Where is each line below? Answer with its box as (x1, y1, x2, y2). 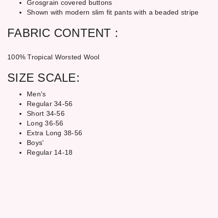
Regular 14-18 (27, 148, 73, 156)
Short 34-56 (27, 109, 65, 117)
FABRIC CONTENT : (7, 26, 118, 39)
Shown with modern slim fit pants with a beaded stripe (27, 8, 199, 16)
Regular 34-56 (27, 100, 73, 108)
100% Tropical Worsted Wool (7, 53, 100, 61)
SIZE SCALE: (7, 71, 80, 84)
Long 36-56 (27, 119, 64, 127)
